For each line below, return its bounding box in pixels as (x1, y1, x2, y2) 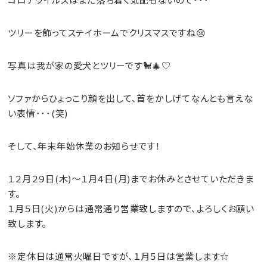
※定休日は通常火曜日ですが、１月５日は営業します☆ (8, 250, 229, 262)
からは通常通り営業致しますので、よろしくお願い (57, 202, 254, 215)
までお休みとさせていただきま (131, 172, 254, 185)
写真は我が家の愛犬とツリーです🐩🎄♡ (8, 59, 171, 72)
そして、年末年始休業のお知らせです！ (8, 139, 161, 152)
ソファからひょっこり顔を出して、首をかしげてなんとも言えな (8, 92, 253, 104)
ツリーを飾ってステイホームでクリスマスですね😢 (8, 26, 206, 39)
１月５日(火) (8, 202, 58, 215)
